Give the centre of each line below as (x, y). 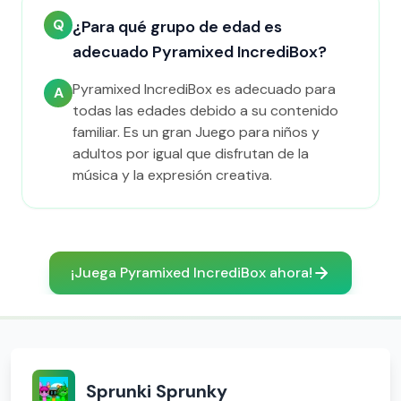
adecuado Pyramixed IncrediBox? (200, 52)
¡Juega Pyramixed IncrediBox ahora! (192, 273)
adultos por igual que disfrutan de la (191, 154)
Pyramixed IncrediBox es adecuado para (204, 89)
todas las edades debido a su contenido (205, 111)
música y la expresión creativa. (172, 175)
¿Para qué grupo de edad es (177, 27)
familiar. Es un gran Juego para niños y (196, 132)
